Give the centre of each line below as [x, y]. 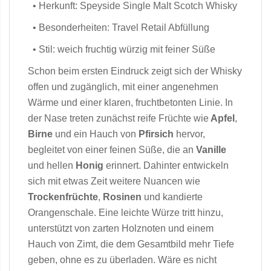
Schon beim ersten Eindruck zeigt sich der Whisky [135, 71]
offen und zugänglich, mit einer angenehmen [123, 87]
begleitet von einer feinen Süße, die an [112, 150]
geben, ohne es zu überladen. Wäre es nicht [122, 260]
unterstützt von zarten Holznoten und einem [121, 228]
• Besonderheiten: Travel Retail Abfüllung [119, 28]
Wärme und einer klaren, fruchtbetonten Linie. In [130, 103]
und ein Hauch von [96, 134]
